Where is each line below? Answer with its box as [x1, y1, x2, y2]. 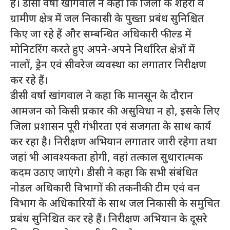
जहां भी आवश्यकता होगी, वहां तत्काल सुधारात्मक [10, 151, 203, 165]
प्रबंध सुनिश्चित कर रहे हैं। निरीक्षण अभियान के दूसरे [10, 213, 207, 226]
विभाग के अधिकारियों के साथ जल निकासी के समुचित [10, 197, 220, 211]
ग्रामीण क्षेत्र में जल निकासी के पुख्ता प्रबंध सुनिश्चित [10, 12, 204, 26]
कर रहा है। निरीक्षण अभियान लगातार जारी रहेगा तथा [10, 136, 217, 149]
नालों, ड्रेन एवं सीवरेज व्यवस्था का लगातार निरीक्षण [10, 59, 206, 72]
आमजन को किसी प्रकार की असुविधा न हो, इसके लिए [10, 105, 220, 119]
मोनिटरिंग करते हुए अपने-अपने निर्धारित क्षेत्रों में [10, 43, 195, 57]
